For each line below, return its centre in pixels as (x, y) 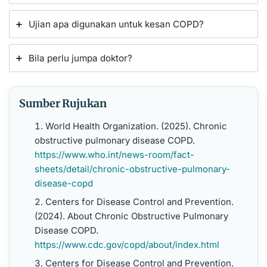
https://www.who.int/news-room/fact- (114, 155)
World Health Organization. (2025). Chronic (136, 126)
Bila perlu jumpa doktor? (80, 58)
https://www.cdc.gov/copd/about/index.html (127, 245)
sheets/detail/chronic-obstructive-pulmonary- (132, 169)
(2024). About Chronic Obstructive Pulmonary (131, 216)
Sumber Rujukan (63, 104)
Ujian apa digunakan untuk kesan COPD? (116, 24)
